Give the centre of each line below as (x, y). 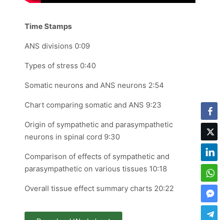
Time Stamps (48, 26)
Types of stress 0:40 (60, 66)
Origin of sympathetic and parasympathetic (99, 124)
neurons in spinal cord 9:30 (72, 137)
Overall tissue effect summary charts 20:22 (99, 188)
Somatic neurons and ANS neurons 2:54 (94, 85)
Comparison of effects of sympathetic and (97, 156)
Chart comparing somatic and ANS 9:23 (93, 105)
